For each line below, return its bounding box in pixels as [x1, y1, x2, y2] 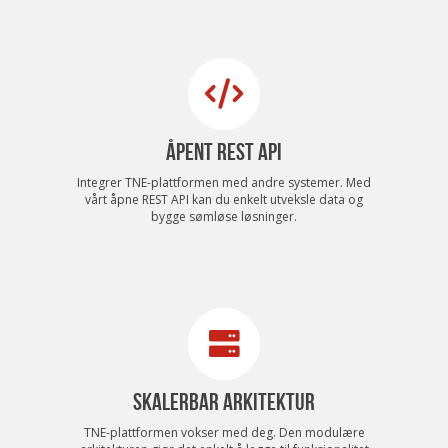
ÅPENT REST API [166, 138, 282, 165]
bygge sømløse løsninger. [151, 207, 297, 225]
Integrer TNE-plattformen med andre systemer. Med [77, 173, 371, 191]
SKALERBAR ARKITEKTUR [133, 388, 315, 415]
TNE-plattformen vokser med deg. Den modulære [83, 423, 365, 441]
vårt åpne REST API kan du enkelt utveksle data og [85, 190, 363, 208]
